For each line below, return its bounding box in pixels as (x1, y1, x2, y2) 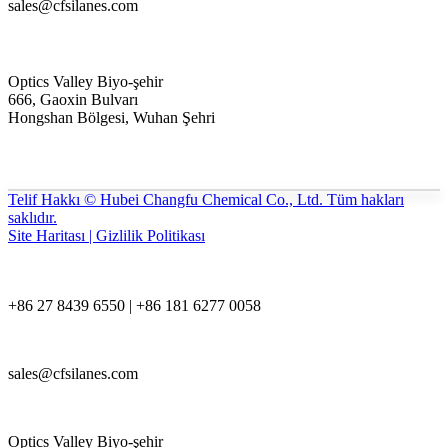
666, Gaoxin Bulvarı (8, 91, 138, 109)
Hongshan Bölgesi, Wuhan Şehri (8, 109, 215, 127)
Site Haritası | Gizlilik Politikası (8, 227, 205, 245)
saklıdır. (8, 209, 57, 227)
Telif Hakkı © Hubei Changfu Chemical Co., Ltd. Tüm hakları (8, 191, 404, 209)
